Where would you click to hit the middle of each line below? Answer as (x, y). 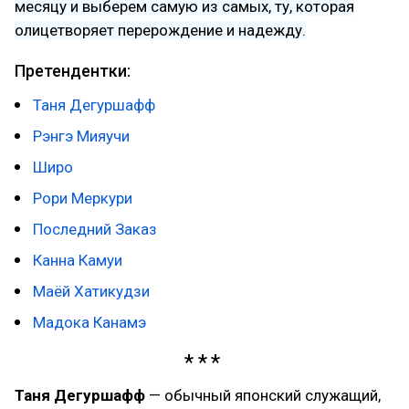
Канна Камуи (78, 260)
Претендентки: (73, 71)
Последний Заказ (95, 229)
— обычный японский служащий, (265, 395)
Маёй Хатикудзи (91, 291)
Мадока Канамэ (89, 322)
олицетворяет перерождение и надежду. (160, 30)
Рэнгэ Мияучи (81, 136)
